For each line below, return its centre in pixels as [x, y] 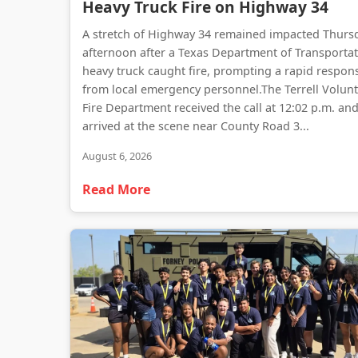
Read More [116, 189]
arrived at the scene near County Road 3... [196, 125]
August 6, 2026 [117, 155]
